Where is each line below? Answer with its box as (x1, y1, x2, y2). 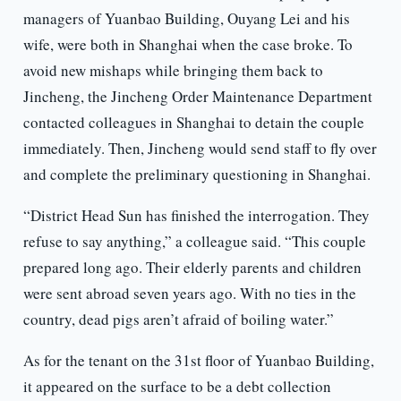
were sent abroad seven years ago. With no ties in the (22, 283, 356, 304)
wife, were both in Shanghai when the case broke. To (22, 34, 353, 55)
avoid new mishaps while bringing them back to (22, 60, 323, 81)
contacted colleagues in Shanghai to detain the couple (22, 112, 364, 133)
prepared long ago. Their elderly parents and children (22, 257, 362, 278)
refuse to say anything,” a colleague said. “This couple (22, 231, 366, 252)
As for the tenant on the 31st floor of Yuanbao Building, (22, 350, 374, 371)
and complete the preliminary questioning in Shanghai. (22, 164, 371, 185)
